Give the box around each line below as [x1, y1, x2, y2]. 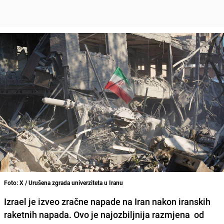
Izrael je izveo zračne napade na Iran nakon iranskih [4, 195, 210, 207]
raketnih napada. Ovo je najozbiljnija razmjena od [4, 208, 204, 220]
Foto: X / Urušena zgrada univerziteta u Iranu [4, 178, 123, 186]
